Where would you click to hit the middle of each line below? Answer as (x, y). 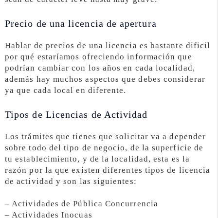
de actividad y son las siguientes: (71, 181)
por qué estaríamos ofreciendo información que (99, 56)
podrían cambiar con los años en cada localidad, (100, 68)
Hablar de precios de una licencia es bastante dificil (108, 45)
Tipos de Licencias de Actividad (76, 114)
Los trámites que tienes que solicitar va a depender (106, 136)
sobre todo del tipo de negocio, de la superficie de (104, 147)
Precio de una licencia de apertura (81, 23)
